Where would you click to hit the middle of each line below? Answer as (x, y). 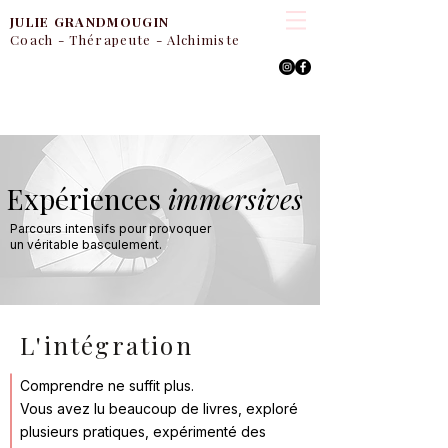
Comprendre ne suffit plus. (107, 385)
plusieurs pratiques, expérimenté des (143, 431)
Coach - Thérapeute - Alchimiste (125, 39)
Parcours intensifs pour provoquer (110, 228)
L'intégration (107, 345)
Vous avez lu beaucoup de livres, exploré (159, 408)
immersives (235, 198)
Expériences (87, 198)
